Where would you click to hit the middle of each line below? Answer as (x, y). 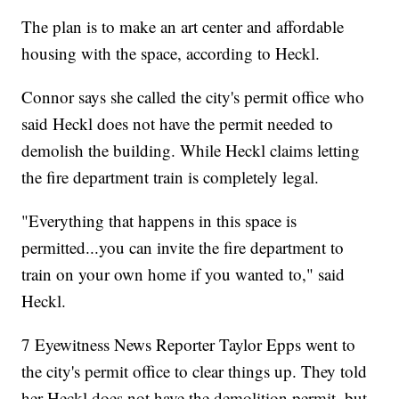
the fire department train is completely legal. (171, 177)
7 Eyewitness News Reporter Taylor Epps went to (189, 345)
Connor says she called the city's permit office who (193, 97)
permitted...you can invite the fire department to (183, 248)
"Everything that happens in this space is (159, 221)
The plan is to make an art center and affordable (183, 27)
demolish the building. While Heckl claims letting (191, 151)
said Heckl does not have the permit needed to (178, 124)
